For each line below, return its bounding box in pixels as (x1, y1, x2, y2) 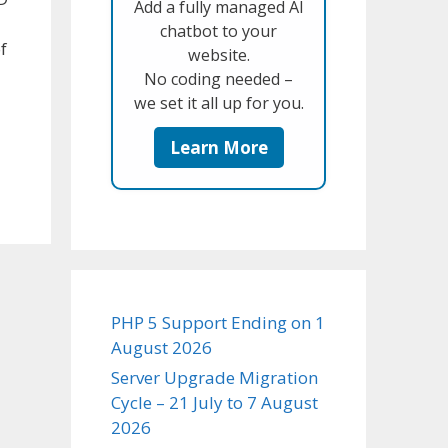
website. (187, 43, 250, 66)
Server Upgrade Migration (111, 365, 318, 389)
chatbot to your (160, 19, 277, 42)
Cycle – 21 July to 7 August (111, 390, 318, 414)
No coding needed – (144, 67, 293, 90)
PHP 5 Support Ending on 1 (111, 310, 325, 334)
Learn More (169, 135, 268, 159)
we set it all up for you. (133, 91, 304, 114)
